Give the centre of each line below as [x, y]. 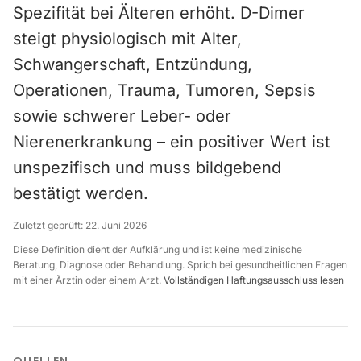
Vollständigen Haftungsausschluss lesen [254, 280]
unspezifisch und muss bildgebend [147, 168]
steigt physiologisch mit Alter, [127, 39]
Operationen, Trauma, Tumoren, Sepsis [164, 90]
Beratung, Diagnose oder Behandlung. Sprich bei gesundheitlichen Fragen [180, 265]
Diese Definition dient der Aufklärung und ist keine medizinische [158, 249]
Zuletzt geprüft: [49, 225]
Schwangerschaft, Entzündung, [133, 64]
